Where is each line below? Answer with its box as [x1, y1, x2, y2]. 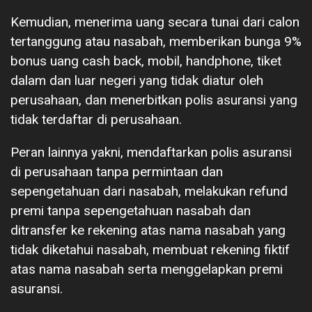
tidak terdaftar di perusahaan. [10, 111, 182, 127]
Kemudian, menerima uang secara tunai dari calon [10, 13, 299, 30]
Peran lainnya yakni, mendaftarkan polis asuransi [10, 143, 292, 160]
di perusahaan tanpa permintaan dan [10, 163, 223, 180]
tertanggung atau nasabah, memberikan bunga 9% [10, 33, 302, 49]
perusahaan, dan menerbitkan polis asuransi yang [10, 91, 297, 108]
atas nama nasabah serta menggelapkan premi [10, 260, 283, 277]
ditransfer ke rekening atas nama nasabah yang [10, 221, 286, 238]
